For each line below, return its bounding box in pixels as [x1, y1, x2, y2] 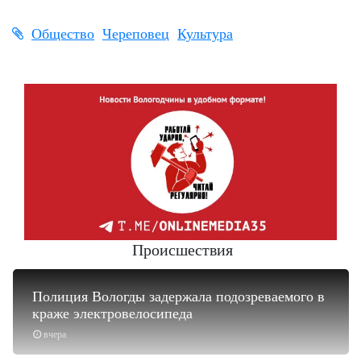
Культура [177, 25, 233, 42]
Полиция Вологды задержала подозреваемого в [32, 288, 325, 305]
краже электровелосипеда [32, 305, 193, 322]
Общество [31, 25, 94, 42]
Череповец [102, 25, 169, 42]
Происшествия [132, 240, 233, 259]
